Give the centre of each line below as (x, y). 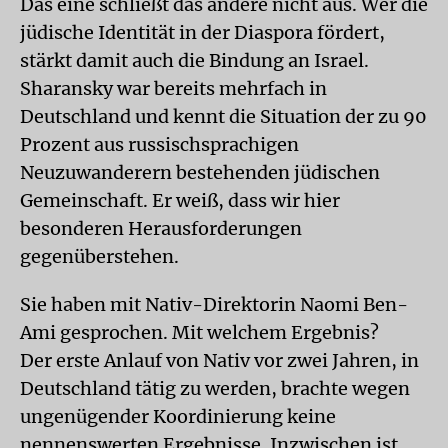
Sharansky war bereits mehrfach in (173, 88)
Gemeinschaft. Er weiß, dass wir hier (180, 200)
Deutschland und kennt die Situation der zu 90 (223, 116)
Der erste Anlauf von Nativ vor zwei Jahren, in (219, 360)
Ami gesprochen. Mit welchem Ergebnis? (199, 332)
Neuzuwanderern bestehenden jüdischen (200, 172)
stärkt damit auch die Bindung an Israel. (194, 60)
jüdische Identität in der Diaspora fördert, (202, 32)
